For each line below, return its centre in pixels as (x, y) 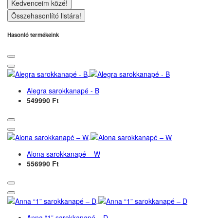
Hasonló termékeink (33, 35)
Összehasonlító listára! (46, 15)
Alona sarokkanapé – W (64, 154)
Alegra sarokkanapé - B (63, 91)
